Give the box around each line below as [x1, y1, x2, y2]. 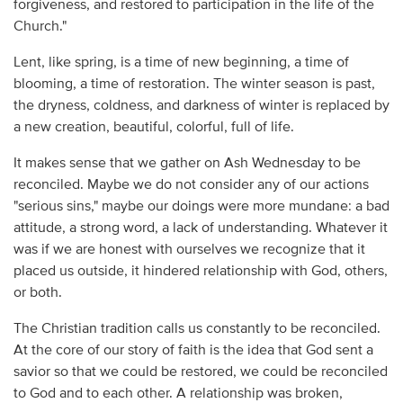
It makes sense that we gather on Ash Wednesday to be [13, 156, 361, 171]
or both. [13, 285, 62, 300]
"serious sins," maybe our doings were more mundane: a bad [13, 199, 390, 214]
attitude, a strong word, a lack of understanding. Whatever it [13, 220, 388, 236]
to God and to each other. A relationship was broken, [13, 386, 343, 401]
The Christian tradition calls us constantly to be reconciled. [13, 321, 381, 336]
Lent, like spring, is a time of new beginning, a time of [13, 55, 349, 70]
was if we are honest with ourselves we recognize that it [13, 242, 365, 257]
